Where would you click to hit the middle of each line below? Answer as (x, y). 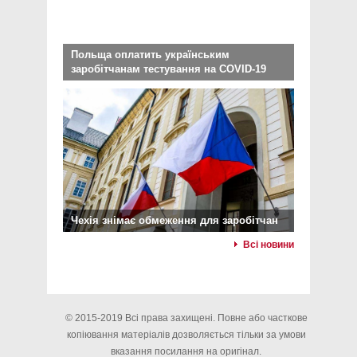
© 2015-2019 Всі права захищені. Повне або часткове (186, 318)
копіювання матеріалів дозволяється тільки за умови (186, 335)
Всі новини (269, 245)
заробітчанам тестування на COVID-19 (169, 69)
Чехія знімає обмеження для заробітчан (175, 221)
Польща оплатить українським (150, 55)
